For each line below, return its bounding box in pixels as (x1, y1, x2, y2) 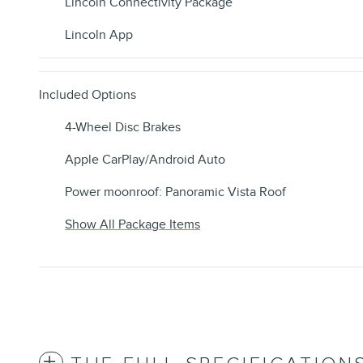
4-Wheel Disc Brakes (65, 119, 181, 136)
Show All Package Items (65, 216, 200, 233)
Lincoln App (65, 27, 133, 44)
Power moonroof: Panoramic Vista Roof (65, 184, 286, 201)
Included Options (39, 87, 136, 104)
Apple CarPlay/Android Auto (65, 152, 225, 169)
